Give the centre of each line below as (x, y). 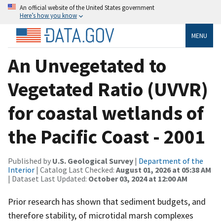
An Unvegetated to (87, 65)
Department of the (171, 161)
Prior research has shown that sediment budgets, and (107, 201)
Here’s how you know (48, 15)
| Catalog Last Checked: (75, 169)
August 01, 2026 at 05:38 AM (164, 169)
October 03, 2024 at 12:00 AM (138, 178)
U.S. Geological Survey (93, 161)
